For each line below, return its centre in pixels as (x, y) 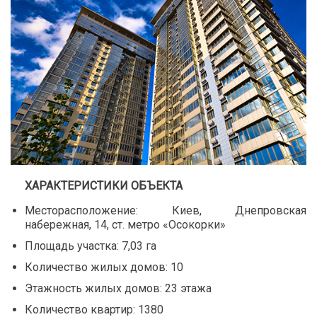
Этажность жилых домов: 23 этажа (118, 289)
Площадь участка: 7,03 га (91, 246)
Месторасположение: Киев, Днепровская (166, 211)
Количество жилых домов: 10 (104, 267)
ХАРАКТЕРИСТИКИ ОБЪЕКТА (104, 186)
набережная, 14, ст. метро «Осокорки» (125, 225)
